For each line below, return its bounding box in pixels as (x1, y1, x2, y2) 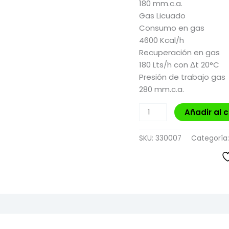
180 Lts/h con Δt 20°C (139, 59, 219, 70)
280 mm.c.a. (139, 83, 184, 95)
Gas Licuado (139, 10, 186, 21)
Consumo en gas (139, 22, 204, 33)
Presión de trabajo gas (139, 71, 225, 82)
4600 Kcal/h (139, 34, 184, 45)
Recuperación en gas (139, 47, 220, 58)
